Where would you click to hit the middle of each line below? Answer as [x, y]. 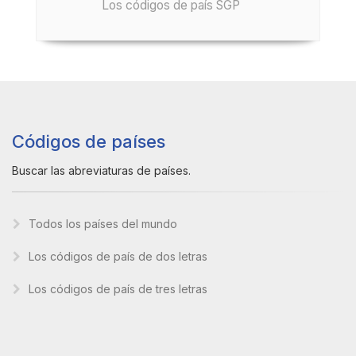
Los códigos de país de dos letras [118, 256]
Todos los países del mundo [103, 224]
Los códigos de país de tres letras [118, 289]
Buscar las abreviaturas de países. [101, 170]
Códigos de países [89, 141]
